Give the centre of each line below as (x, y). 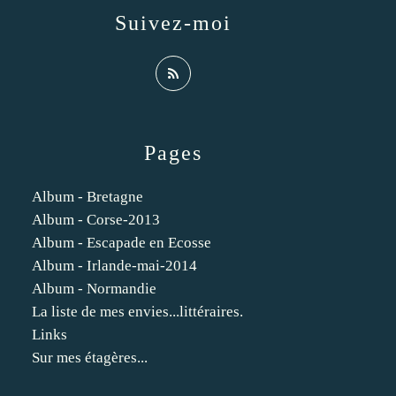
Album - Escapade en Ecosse (122, 243)
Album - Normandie (94, 289)
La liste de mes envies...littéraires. (137, 312)
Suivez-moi (173, 23)
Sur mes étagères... (90, 358)
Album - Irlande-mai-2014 (114, 266)
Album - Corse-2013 (96, 220)
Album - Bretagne (88, 197)
